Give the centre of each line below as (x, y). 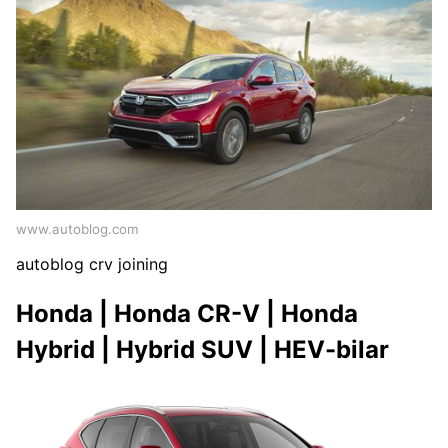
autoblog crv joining (92, 263)
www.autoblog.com (77, 228)
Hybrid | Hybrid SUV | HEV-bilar (202, 349)
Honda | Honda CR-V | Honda (187, 313)
